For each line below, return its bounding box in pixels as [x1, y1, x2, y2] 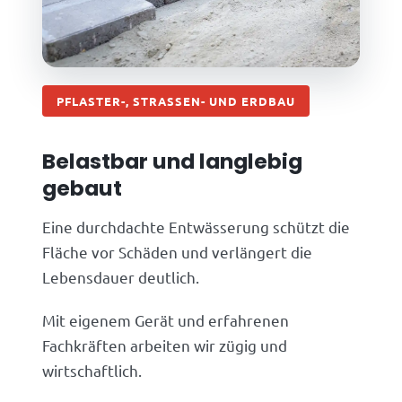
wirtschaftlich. [42, 361, 143, 380]
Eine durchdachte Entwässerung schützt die [42, 217, 351, 237]
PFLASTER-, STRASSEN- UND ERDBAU [57, 93, 287, 109]
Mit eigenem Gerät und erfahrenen [42, 310, 290, 330]
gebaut [42, 173, 123, 204]
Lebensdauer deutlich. [42, 267, 200, 287]
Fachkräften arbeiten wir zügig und [42, 336, 288, 355]
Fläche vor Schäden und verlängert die [42, 242, 313, 262]
